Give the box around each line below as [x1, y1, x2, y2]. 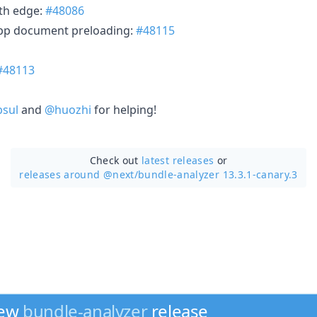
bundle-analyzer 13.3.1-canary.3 [137, 167, 298, 181]
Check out [89, 153, 142, 167]
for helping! [91, 101, 156, 117]
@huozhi [45, 101, 91, 117]
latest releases [142, 153, 214, 167]
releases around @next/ [19, 167, 138, 181]
